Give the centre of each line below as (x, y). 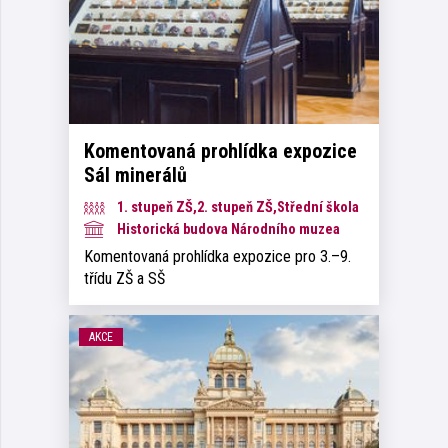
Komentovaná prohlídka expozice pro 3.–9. (217, 256)
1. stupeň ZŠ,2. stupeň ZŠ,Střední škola (236, 207)
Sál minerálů (135, 174)
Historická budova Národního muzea (227, 229)
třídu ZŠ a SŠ (124, 278)
